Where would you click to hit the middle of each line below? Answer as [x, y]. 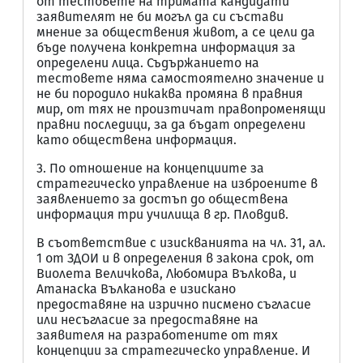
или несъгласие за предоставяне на [147, 320]
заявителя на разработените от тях [157, 335]
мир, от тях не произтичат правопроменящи [181, 109]
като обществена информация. [137, 140]
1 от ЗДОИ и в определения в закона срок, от [175, 258]
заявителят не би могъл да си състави [160, 17]
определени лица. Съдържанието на [148, 63]
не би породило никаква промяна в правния [170, 94]
